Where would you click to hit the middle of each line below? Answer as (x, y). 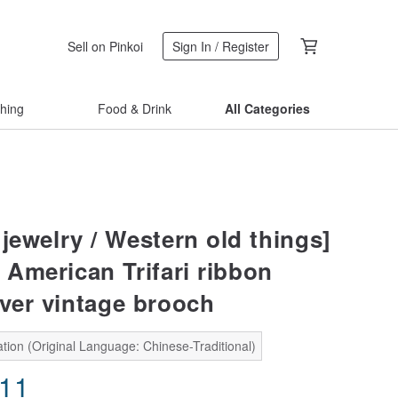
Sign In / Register (221, 46)
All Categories (267, 108)
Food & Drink (134, 108)
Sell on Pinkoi (105, 46)
